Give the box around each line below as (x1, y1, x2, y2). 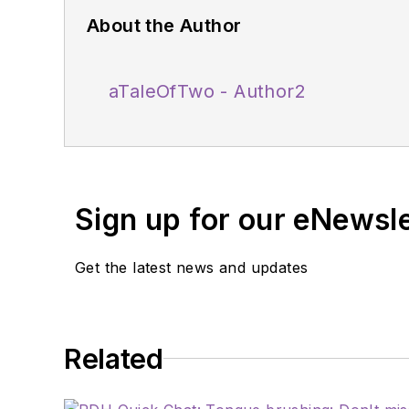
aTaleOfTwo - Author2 (109, 79, 306, 102)
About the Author (87, 14, 242, 37)
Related (64, 341, 163, 375)
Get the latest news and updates (75, 257, 309, 277)
